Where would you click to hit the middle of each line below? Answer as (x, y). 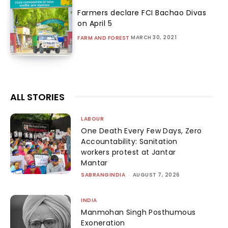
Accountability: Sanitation (129, 141)
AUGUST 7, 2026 (156, 175)
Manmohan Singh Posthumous (138, 212)
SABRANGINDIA (103, 175)
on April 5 (95, 23)
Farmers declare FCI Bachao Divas (142, 12)
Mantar (94, 163)
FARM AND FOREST (104, 38)
